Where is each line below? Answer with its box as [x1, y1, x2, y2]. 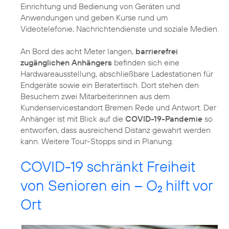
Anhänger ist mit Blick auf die [20, 113, 125, 124]
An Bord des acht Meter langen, [20, 45, 135, 56]
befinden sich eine [112, 57, 179, 67]
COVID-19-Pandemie [125, 113, 202, 124]
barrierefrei [135, 45, 178, 56]
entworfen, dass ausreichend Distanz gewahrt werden [20, 124, 211, 135]
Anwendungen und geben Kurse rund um [20, 12, 168, 22]
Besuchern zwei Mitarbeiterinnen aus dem [20, 90, 170, 101]
